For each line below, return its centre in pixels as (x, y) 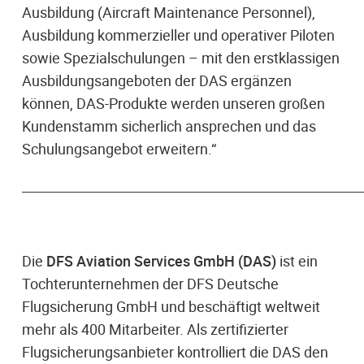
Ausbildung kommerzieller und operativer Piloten (178, 35)
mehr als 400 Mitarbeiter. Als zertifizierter (155, 329)
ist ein (299, 260)
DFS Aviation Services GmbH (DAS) (163, 260)
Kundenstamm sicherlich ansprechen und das (169, 126)
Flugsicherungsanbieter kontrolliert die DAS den (175, 351)
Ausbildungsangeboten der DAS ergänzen (157, 80)
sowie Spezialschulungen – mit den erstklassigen (181, 57)
